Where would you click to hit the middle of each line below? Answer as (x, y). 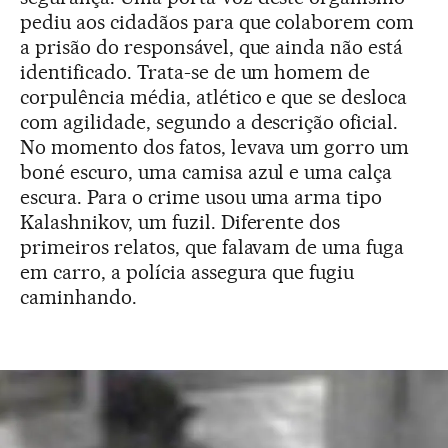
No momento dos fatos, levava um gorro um (215, 147)
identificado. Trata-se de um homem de (195, 72)
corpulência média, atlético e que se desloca (214, 97)
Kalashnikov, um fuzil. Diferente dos (180, 222)
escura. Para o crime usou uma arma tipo (201, 197)
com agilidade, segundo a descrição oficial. (209, 122)
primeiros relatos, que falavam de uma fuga (212, 247)
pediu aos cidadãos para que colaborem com (217, 22)
